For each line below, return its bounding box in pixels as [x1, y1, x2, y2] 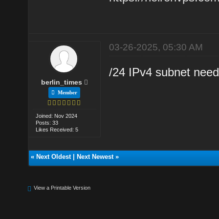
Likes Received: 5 [36, 126, 79, 132]
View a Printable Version [34, 184, 91, 191]
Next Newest [76, 153, 113, 160]
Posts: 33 [36, 119, 59, 126]
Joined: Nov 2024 [36, 112, 78, 119]
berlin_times [41, 78, 82, 86]
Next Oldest [36, 153, 71, 160]
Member [55, 89, 78, 95]
